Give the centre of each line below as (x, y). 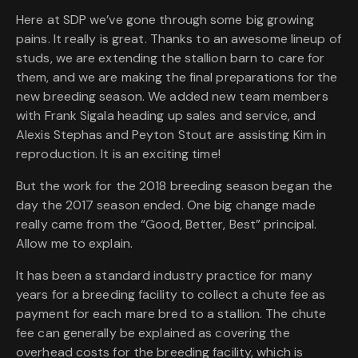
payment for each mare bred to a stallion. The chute (171, 314)
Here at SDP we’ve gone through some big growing (165, 20)
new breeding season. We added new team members (172, 97)
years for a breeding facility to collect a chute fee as (171, 295)
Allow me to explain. (74, 244)
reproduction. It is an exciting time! (118, 154)
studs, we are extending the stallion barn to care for (171, 58)
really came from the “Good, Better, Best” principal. (167, 225)
